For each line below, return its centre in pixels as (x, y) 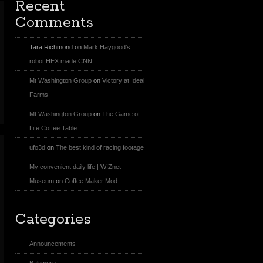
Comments (54, 23)
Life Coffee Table (53, 128)
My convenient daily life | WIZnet (75, 167)
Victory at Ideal (123, 80)
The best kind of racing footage (100, 147)
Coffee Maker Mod (91, 181)
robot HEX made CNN (61, 61)
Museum (42, 181)
